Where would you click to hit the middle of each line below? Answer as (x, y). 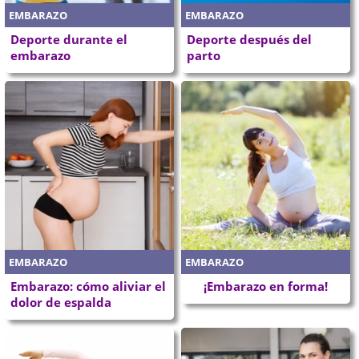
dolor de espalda (61, 302)
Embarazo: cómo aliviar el (89, 286)
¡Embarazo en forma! (265, 286)
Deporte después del (249, 40)
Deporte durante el (69, 40)
